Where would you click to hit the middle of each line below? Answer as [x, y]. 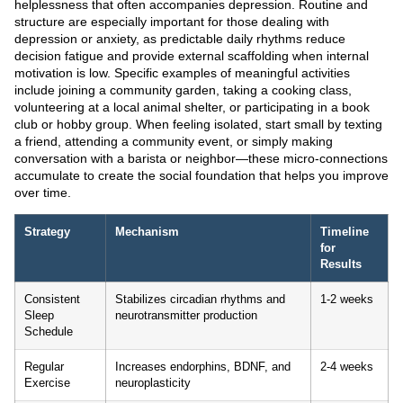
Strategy [47, 233]
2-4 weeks [347, 367]
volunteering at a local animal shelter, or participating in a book [192, 107]
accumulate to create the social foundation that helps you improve [201, 175]
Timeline [345, 233]
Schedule [49, 332]
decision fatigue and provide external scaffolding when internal [192, 55]
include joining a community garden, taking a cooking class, [183, 90]
